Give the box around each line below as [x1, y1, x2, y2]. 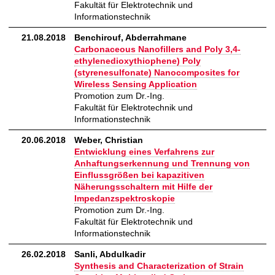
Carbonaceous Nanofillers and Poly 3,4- [74, 44, 241, 55]
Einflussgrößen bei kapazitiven [74, 170, 204, 180]
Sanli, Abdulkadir [74, 249, 145, 260]
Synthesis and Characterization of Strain [74, 261, 244, 271]
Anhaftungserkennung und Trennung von [74, 158, 250, 169]
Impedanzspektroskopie [74, 193, 175, 204]
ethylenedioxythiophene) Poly [74, 56, 201, 66]
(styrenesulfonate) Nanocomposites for [74, 68, 239, 78]
